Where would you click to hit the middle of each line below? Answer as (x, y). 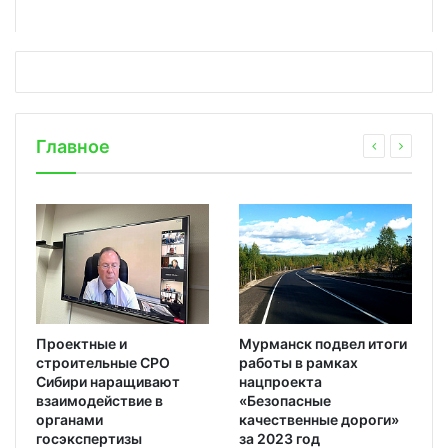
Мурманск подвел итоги (323, 344)
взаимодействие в (99, 401)
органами (69, 420)
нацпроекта (280, 382)
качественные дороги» (319, 420)
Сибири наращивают (108, 382)
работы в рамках (298, 363)
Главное (73, 146)
